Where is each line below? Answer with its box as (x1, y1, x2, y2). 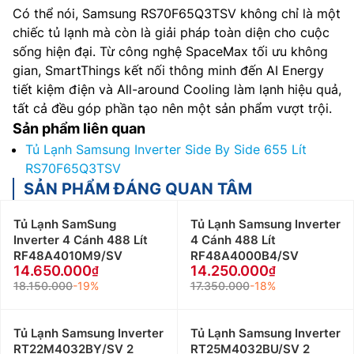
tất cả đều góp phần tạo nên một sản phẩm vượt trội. (13, 100, 332, 117)
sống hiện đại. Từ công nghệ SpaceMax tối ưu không (13, 43, 328, 60)
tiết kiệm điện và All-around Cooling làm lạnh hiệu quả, (13, 81, 341, 98)
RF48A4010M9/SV (13, 248, 122, 264)
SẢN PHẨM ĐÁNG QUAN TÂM (24, 179, 252, 199)
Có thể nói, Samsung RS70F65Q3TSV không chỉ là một (13, 6, 341, 22)
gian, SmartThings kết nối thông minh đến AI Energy (13, 62, 324, 79)
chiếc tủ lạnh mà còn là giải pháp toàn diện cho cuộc (13, 24, 330, 41)
